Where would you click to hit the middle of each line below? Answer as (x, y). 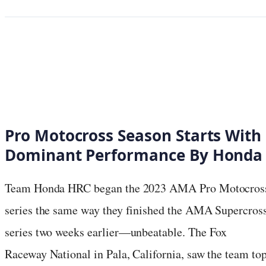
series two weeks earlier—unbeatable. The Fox (116, 232)
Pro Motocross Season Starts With (133, 135)
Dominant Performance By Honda (134, 155)
